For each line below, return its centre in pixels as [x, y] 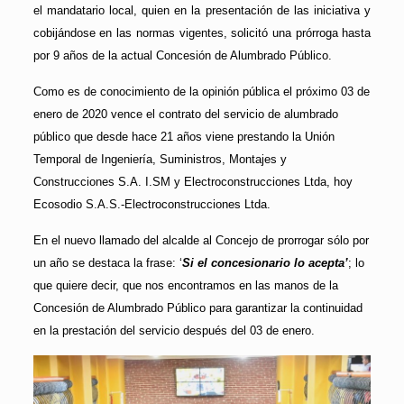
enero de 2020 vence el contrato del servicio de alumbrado [185, 114]
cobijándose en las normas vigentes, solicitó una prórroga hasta [202, 32]
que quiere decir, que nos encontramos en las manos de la [185, 285]
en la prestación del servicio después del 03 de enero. [174, 330]
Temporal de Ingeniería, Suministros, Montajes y [160, 159]
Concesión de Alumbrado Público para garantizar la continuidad [197, 308]
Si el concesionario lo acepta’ [265, 262]
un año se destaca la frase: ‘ [107, 262]
